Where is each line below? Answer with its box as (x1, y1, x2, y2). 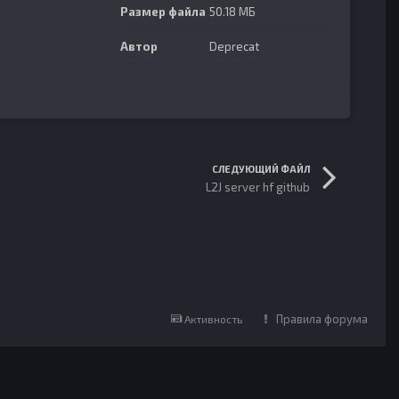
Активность (184, 312, 242, 325)
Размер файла (120, 4, 206, 19)
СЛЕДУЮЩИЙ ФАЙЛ (211, 163, 310, 175)
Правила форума (276, 311, 368, 326)
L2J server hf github (205, 179, 310, 194)
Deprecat (209, 39, 259, 53)
